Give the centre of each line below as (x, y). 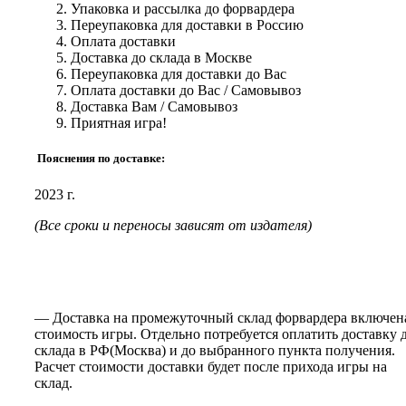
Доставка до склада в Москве (161, 58)
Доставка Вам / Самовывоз (154, 107)
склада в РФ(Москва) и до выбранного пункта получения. (215, 350)
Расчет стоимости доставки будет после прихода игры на (211, 366)
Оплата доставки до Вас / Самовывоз (186, 91)
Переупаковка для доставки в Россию (187, 25)
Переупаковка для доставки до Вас (179, 74)
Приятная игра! (119, 123)
